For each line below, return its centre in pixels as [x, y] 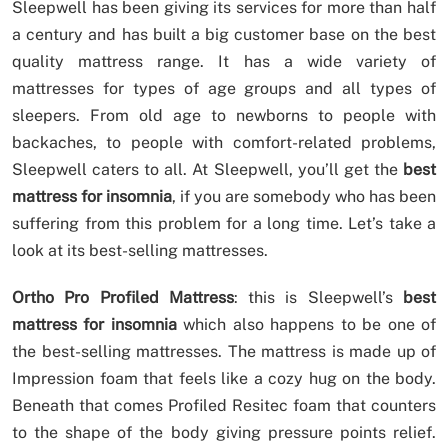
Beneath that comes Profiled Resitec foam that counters [224, 406]
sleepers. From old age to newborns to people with [224, 116]
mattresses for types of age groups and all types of [224, 89]
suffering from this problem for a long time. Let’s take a [224, 224]
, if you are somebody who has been [304, 197]
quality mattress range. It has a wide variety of [224, 62]
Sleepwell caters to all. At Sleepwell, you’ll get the [207, 170]
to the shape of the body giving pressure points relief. [224, 433]
